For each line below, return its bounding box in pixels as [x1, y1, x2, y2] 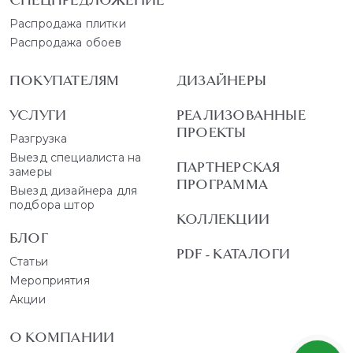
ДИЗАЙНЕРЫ [176, 72, 266, 90]
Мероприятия [9, 273, 90, 288]
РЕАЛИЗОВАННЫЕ [176, 106, 306, 124]
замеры [9, 165, 52, 180]
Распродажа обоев [9, 35, 122, 50]
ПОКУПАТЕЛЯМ [9, 72, 120, 90]
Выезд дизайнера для [9, 184, 138, 199]
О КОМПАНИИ [9, 329, 115, 347]
